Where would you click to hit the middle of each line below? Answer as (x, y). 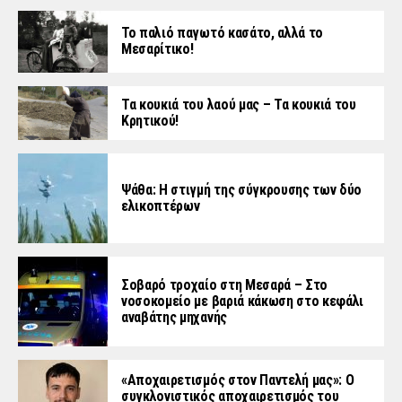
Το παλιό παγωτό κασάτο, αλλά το (223, 33)
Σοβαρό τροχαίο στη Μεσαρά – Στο (225, 284)
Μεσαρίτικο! (157, 49)
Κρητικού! (150, 120)
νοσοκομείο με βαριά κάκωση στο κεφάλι (243, 301)
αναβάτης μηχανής (174, 317)
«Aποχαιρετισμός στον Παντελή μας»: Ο (238, 380)
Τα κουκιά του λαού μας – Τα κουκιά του (239, 104)
